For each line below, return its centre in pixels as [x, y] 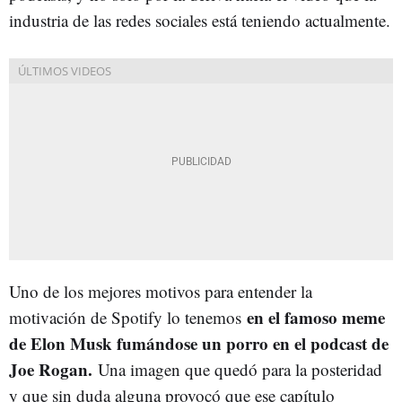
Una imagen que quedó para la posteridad [240, 369]
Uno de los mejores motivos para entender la [161, 291]
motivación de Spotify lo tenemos [128, 317]
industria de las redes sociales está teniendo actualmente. [200, 20]
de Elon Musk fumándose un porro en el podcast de [199, 343]
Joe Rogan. [53, 369]
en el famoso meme [316, 317]
